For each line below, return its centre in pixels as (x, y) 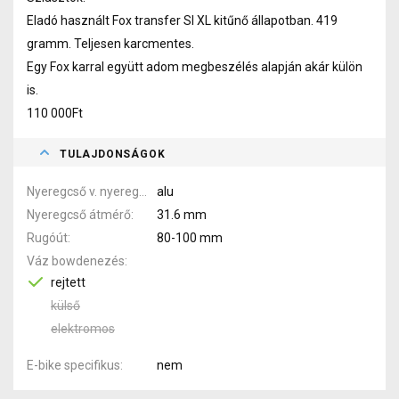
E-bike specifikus (73, 365)
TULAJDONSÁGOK (113, 154)
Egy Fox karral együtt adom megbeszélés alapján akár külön (195, 66)
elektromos (83, 328)
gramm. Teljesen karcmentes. (110, 43)
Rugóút (47, 237)
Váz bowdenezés (76, 261)
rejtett (68, 282)
